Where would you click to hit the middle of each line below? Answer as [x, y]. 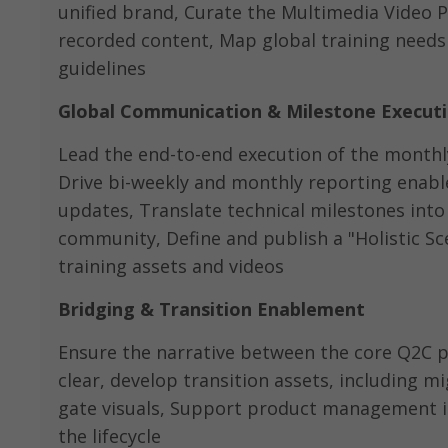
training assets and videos [171, 266]
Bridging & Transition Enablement [211, 309]
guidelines [102, 68]
